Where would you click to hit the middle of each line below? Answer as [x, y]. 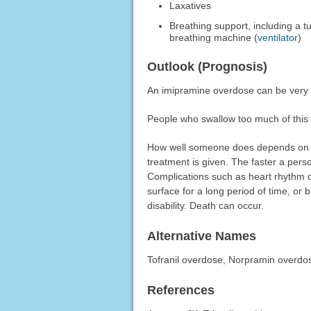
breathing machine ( [214, 37]
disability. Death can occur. [205, 205]
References [180, 290]
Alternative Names [201, 236]
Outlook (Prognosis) [207, 66]
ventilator [278, 37]
